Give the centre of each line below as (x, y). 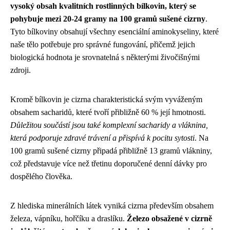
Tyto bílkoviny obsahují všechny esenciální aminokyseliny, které (114, 32)
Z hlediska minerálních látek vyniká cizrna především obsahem (112, 206)
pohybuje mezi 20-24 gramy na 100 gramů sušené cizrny (108, 19)
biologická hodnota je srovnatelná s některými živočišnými (105, 57)
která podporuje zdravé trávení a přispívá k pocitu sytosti (102, 138)
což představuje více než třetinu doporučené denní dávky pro (109, 164)
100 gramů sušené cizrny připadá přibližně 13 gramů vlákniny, (111, 151)
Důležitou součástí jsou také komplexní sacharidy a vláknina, (109, 125)
